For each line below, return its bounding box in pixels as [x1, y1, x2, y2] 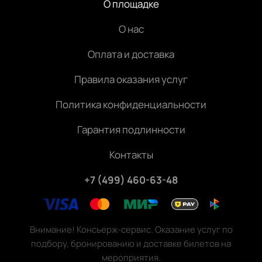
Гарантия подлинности [77, 123, 185, 136]
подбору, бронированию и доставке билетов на [31, 237, 231, 250]
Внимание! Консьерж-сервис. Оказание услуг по [29, 223, 233, 236]
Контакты [109, 148, 153, 161]
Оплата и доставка [88, 47, 174, 61]
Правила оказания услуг [74, 73, 188, 86]
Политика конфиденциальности [56, 98, 206, 111]
